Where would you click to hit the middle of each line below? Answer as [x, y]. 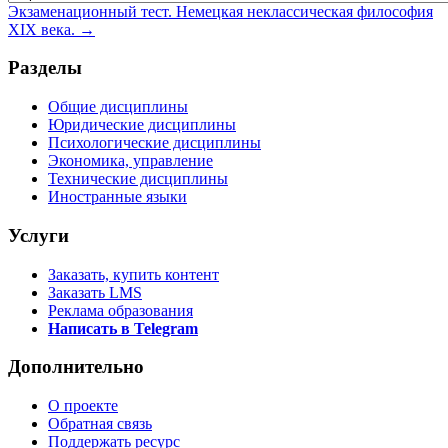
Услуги [38, 235]
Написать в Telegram [123, 328]
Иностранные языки [117, 197]
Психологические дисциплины [154, 143]
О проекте [83, 405]
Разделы [45, 68]
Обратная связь [100, 423]
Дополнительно [76, 367]
